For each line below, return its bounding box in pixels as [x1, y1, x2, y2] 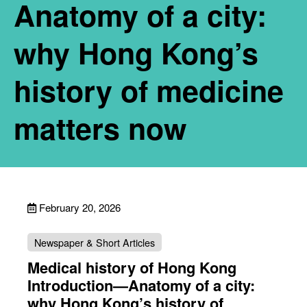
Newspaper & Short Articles [34, 235, 155, 249]
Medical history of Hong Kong [27, 256, 236, 278]
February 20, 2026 [39, 200, 121, 214]
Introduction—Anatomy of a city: [27, 274, 255, 296]
